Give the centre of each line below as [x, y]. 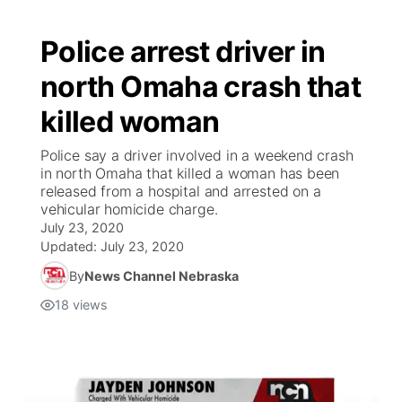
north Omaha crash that [201, 87]
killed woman [130, 122]
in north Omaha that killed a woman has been [190, 173]
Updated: [70, 246]
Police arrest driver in [183, 52]
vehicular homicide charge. [129, 209]
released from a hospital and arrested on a [181, 191]
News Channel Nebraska [162, 275]
